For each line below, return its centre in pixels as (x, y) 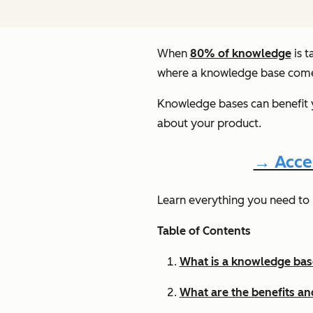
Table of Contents (204, 231)
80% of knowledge (240, 53)
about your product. (210, 123)
